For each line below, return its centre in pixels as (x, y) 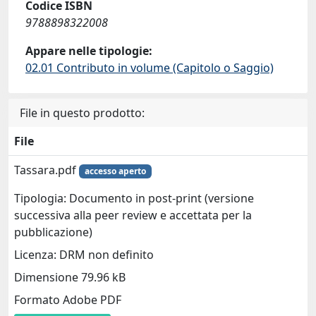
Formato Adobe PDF (68, 300)
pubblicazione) (53, 232)
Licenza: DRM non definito (84, 255)
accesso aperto (115, 171)
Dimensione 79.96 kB (70, 278)
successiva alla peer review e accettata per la (133, 215)
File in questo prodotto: (82, 113)
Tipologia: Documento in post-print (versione (134, 199)
